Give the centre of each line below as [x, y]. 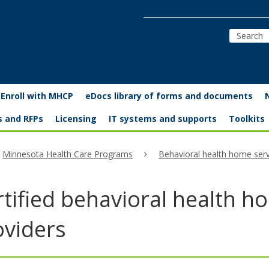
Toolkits [247, 119]
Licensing [76, 119]
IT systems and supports [163, 119]
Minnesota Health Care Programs [68, 154]
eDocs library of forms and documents [169, 96]
